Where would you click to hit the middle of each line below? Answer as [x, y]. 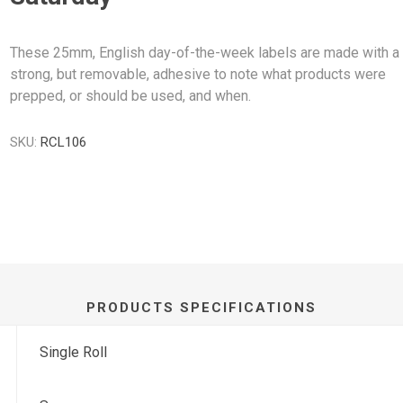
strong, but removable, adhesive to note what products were [198, 74]
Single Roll [74, 352]
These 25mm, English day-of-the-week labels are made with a [205, 53]
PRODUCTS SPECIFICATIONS [201, 307]
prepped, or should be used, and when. [131, 96]
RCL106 [64, 142]
